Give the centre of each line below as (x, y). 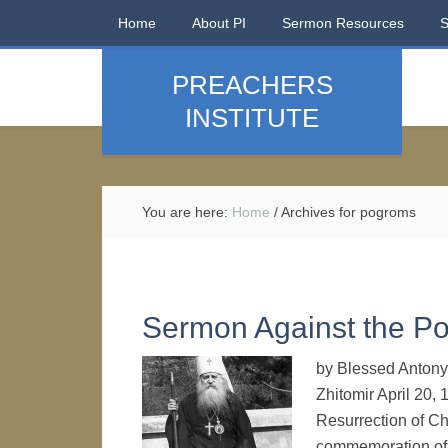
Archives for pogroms (347, 212)
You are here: (187, 212)
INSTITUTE (252, 118)
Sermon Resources (343, 23)
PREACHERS (252, 85)
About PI (219, 23)
